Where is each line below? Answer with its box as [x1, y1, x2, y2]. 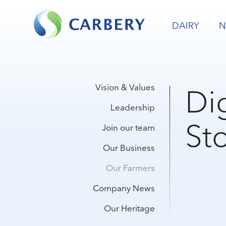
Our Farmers [106, 161, 155, 176]
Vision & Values [95, 80, 155, 95]
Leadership [110, 100, 155, 115]
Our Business [103, 141, 155, 155]
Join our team [102, 121, 155, 135]
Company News [93, 181, 155, 196]
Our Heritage [104, 201, 155, 216]
